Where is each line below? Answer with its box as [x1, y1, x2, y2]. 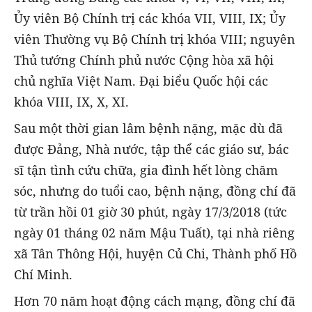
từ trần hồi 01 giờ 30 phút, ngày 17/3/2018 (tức [14, 203, 287, 221]
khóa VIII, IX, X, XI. [14, 93, 129, 111]
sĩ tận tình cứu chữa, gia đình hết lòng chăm [14, 162, 278, 179]
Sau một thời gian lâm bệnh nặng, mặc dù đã [14, 120, 283, 137]
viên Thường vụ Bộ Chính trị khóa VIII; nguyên [14, 31, 295, 48]
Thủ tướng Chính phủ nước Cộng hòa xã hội [14, 52, 274, 69]
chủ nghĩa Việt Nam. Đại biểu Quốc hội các [14, 72, 268, 90]
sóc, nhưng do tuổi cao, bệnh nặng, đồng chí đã [14, 182, 296, 200]
